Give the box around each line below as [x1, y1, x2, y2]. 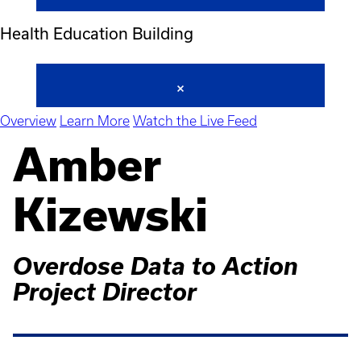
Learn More [60, 114, 130, 129]
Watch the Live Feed [133, 114, 257, 129]
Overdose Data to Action [13, 252, 298, 280]
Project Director [13, 278, 197, 306]
